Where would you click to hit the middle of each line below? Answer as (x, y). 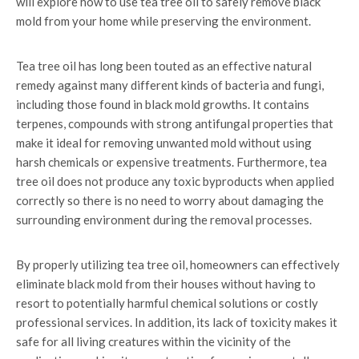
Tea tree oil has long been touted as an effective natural (164, 66)
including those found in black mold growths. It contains (163, 104)
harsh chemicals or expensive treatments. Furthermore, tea (171, 162)
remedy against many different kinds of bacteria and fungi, (170, 85)
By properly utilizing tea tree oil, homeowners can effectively (178, 264)
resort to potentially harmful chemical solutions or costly (167, 303)
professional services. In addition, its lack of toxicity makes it (177, 322)
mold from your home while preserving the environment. (163, 21)
